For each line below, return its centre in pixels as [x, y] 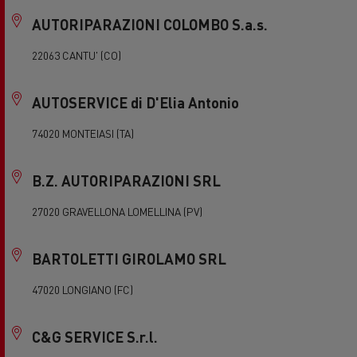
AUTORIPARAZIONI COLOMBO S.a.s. [150, 24]
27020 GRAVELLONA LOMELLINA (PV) [117, 212]
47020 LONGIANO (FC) [82, 290]
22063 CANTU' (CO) [76, 55]
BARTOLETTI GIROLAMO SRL [129, 259]
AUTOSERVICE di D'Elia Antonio [135, 102]
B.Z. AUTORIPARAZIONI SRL [126, 180]
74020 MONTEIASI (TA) [83, 133]
